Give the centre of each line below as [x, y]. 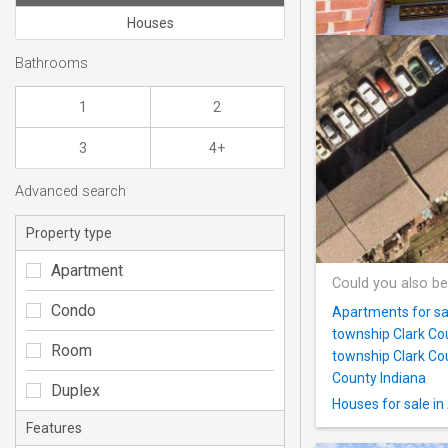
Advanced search [70, 192]
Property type [69, 232]
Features [54, 427]
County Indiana [379, 377]
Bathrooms [51, 63]
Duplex [75, 390]
